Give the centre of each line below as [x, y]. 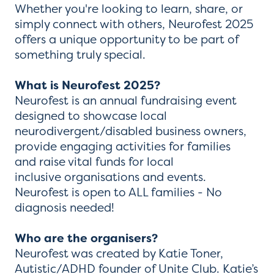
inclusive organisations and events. [110, 176]
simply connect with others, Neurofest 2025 [134, 24]
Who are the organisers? [86, 238]
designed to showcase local [91, 115]
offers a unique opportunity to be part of [127, 39]
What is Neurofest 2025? [87, 85]
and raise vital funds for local [94, 161]
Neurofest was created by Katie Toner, [119, 253]
